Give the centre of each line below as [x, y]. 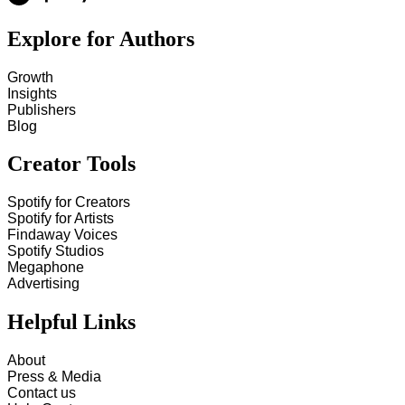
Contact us [42, 393]
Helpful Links [71, 322]
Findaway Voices [62, 235]
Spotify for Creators [69, 202]
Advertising [43, 284]
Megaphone [46, 268]
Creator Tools [71, 164]
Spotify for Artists [61, 219]
